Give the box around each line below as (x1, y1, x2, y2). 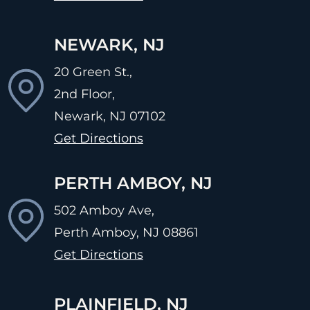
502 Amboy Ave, (53, 202, 154, 218)
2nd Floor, (53, 86, 115, 102)
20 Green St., (53, 64, 132, 80)
